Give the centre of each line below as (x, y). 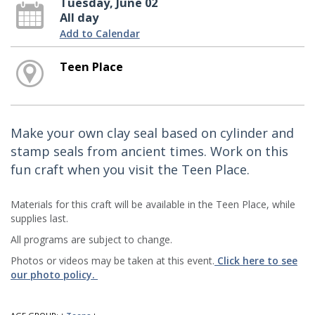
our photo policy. (54, 274)
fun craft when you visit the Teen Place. (130, 169)
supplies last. (39, 218)
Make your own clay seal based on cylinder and (152, 133)
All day (79, 17)
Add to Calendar (99, 33)
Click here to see (256, 260)
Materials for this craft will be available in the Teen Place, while (153, 204)
